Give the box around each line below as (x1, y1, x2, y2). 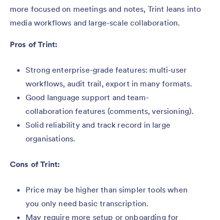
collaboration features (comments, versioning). (26, 106, 194, 116)
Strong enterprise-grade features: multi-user (26, 65, 187, 75)
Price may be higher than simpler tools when (26, 185, 188, 195)
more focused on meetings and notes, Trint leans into (10, 4, 201, 14)
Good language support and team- (26, 92, 149, 103)
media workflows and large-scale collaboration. (10, 18, 180, 28)
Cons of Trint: (10, 159, 60, 169)
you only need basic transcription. (26, 198, 149, 209)
